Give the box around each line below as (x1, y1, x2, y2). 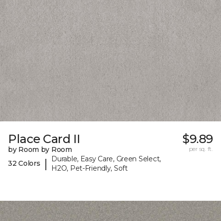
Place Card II (8, 131, 80, 146)
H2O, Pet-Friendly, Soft (51, 163, 128, 173)
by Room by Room (8, 145, 72, 154)
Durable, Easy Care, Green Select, (51, 154, 161, 163)
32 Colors (8, 159, 40, 168)
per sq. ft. (188, 145, 213, 152)
